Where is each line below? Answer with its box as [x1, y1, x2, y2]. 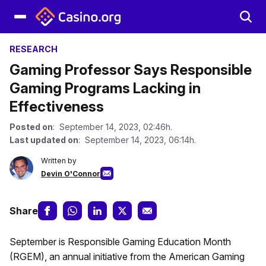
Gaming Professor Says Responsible [9, 61, 252, 78]
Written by [41, 156, 77, 165]
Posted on [9, 122, 53, 132]
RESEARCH [9, 44, 58, 54]
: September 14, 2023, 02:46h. [53, 122, 172, 132]
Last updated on [9, 135, 78, 145]
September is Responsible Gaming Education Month [9, 236, 231, 248]
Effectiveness [9, 98, 104, 115]
